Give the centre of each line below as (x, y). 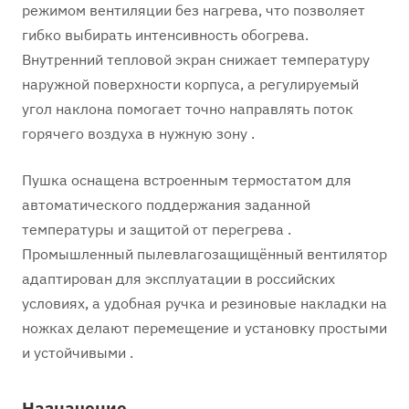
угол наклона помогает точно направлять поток (188, 109)
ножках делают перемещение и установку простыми (204, 328)
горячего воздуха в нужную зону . (138, 133)
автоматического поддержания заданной (166, 204)
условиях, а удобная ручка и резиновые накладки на (204, 303)
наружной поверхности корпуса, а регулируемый (190, 84)
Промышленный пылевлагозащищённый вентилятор (204, 254)
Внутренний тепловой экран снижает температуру (196, 59)
